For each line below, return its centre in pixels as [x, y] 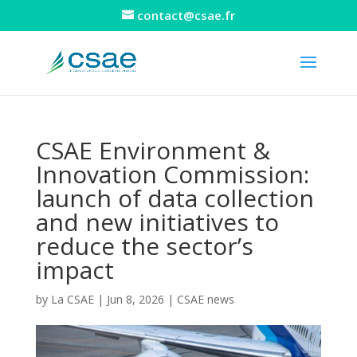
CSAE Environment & [153, 150]
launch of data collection [175, 198]
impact [75, 270]
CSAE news [205, 299]
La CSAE [72, 299]
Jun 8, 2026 [135, 299]
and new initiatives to [157, 222]
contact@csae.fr [186, 16]
